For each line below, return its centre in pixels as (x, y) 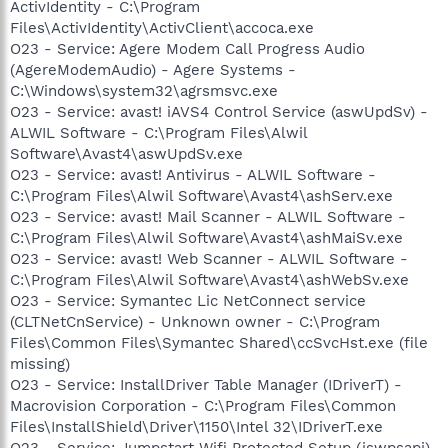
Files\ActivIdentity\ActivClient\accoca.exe (162, 27)
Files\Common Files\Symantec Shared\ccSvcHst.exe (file (219, 342)
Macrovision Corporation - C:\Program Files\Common (203, 405)
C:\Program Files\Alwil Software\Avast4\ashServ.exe (201, 195)
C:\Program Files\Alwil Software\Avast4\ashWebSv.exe (209, 279)
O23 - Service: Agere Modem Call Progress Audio (187, 48)
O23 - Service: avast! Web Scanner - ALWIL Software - (209, 258)
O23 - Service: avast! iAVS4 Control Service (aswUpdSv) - (219, 111)
